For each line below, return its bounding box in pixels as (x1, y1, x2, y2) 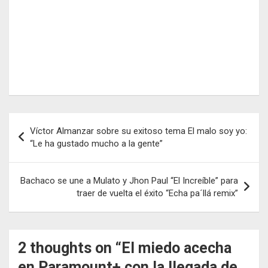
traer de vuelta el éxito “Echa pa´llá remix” (77, 188, 238, 199)
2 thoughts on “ (18, 239, 121, 257)
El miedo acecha (121, 239, 232, 257)
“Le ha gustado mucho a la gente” (30, 138, 163, 150)
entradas (8, 151, 69, 169)
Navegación (8, 113, 88, 131)
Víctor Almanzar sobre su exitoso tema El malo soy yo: (30, 126, 247, 137)
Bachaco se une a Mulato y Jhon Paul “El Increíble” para (20, 175, 238, 187)
